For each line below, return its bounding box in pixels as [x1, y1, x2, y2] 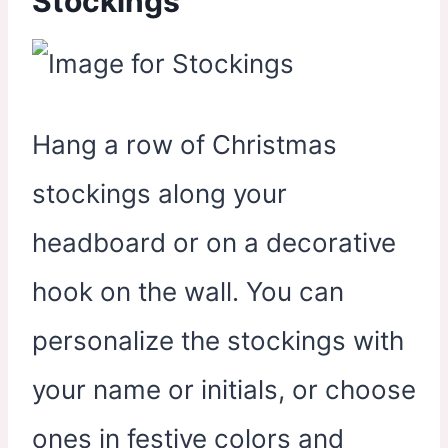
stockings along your [32, 177, 287, 209]
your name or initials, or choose [32, 373, 416, 405]
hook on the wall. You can [32, 275, 344, 307]
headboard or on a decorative [32, 226, 396, 258]
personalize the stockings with [32, 324, 404, 356]
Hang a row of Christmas [32, 128, 337, 160]
